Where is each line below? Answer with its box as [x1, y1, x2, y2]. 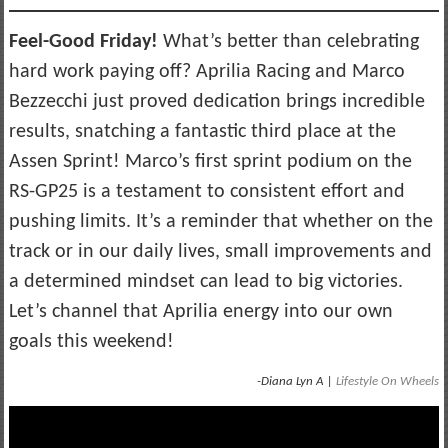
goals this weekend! [8, 331, 174, 352]
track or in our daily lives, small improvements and [8, 241, 432, 262]
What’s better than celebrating [157, 31, 419, 52]
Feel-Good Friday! [8, 31, 158, 52]
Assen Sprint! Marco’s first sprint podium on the [8, 151, 412, 172]
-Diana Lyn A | [257, 374, 337, 388]
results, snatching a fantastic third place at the [8, 121, 396, 142]
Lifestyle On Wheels [336, 374, 440, 388]
